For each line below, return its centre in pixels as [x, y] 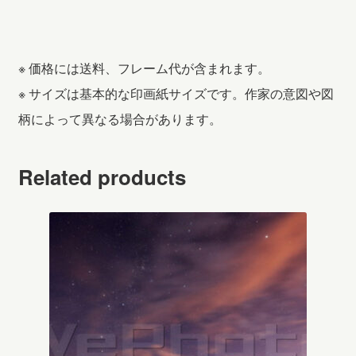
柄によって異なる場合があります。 [120, 119]
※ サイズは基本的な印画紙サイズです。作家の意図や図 [176, 94]
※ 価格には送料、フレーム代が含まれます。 [144, 68]
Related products [102, 176]
